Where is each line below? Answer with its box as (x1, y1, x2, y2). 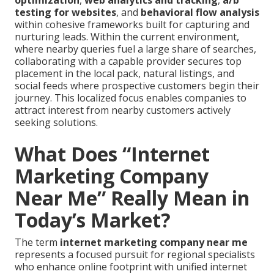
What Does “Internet (15, 141, 210, 168)
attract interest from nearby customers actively (15, 103, 231, 117)
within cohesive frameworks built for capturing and (15, 18, 250, 32)
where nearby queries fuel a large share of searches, (15, 42, 256, 56)
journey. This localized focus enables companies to (15, 91, 246, 105)
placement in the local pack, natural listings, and (15, 67, 234, 81)
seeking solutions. (15, 116, 98, 130)
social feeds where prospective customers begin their (15, 79, 259, 93)
